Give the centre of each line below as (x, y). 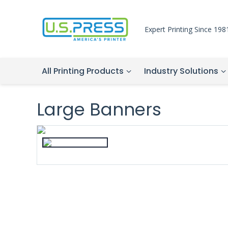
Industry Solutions (181, 71)
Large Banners (99, 109)
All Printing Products (83, 71)
